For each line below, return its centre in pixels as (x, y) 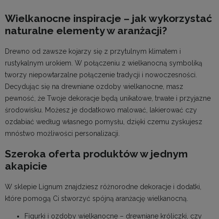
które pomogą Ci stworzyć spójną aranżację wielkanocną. (97, 198)
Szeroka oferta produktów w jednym (96, 154)
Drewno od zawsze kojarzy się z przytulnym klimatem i (93, 51)
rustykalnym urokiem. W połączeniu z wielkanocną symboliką (104, 63)
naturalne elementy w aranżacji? (86, 31)
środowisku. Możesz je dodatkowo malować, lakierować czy (101, 110)
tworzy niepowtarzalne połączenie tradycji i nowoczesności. (101, 75)
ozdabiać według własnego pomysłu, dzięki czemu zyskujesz (104, 121)
